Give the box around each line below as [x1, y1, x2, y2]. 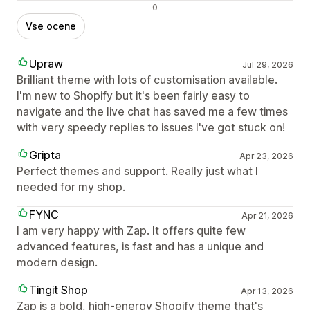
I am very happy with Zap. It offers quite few [17, 224, 246, 238]
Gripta [29, 148, 61, 163]
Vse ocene [26, 20, 76, 33]
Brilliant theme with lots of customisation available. [17, 73, 277, 87]
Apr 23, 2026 [239, 151, 293, 162]
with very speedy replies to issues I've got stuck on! [17, 120, 285, 135]
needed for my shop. [17, 180, 125, 194]
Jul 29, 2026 [241, 60, 293, 71]
